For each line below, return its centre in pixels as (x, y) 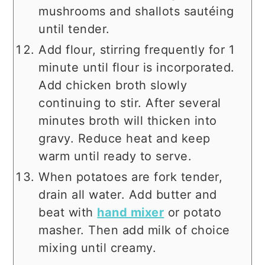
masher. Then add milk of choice (134, 230)
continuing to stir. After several (130, 103)
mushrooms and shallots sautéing (136, 12)
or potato (193, 213)
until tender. (74, 29)
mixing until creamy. (98, 248)
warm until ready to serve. (115, 156)
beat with (68, 213)
